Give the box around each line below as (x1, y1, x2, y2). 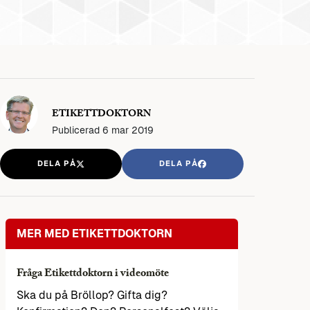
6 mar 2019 (102, 124, 154, 136)
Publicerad (52, 124, 102, 136)
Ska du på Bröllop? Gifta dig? (17, 289, 167, 302)
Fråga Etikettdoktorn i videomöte (17, 265, 169, 284)
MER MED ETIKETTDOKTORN (17, 227, 172, 241)
